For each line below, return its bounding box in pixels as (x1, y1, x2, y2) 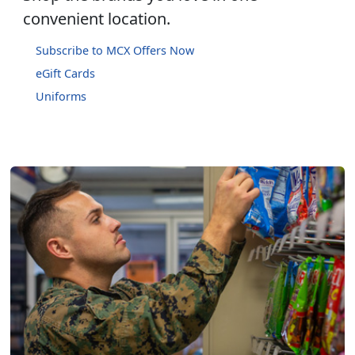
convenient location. (23, 8, 170, 30)
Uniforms (36, 89, 86, 105)
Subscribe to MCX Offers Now (36, 43, 194, 59)
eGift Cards (36, 66, 95, 82)
